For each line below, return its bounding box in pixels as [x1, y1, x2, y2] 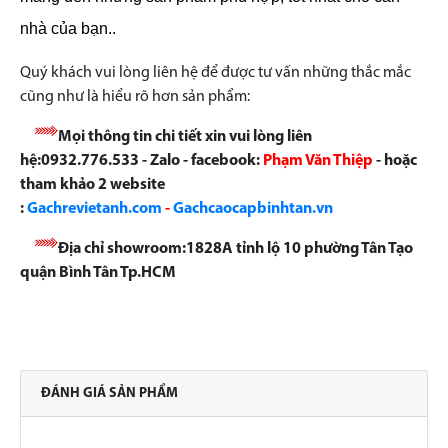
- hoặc [373, 153, 417, 170]
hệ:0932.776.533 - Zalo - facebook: [20, 153, 263, 170]
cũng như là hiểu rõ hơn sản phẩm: [20, 89, 250, 106]
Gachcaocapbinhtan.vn [173, 201, 333, 218]
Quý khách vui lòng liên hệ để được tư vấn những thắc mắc [20, 65, 411, 82]
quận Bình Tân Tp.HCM [20, 265, 176, 282]
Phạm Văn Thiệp [263, 153, 373, 170]
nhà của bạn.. [20, 20, 116, 38]
